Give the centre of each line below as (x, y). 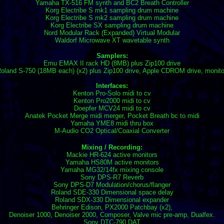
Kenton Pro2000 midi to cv (112, 101)
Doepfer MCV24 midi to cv (112, 108)
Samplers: (112, 56)
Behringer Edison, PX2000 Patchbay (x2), (112, 207)
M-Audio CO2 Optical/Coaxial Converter (112, 131)
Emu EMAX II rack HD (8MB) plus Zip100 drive (112, 63)
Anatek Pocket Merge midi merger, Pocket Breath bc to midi (112, 116)
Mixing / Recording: (112, 147)
